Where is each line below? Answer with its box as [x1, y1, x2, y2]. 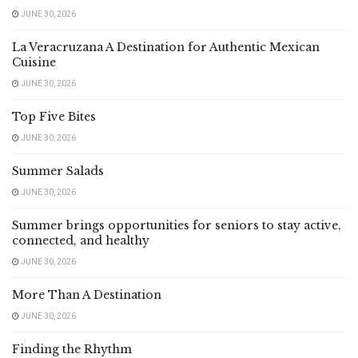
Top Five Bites [12, 109, 96, 124]
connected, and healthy [12, 233, 149, 248]
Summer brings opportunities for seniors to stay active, [12, 217, 341, 233]
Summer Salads [12, 163, 104, 178]
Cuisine [12, 54, 56, 70]
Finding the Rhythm [12, 341, 132, 356]
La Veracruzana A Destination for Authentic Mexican [12, 39, 320, 54]
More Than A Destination [12, 287, 161, 302]
